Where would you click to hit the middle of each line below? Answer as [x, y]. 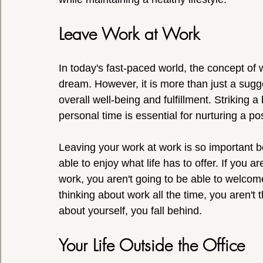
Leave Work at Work [129, 34]
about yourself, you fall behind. [130, 211]
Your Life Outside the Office [152, 245]
